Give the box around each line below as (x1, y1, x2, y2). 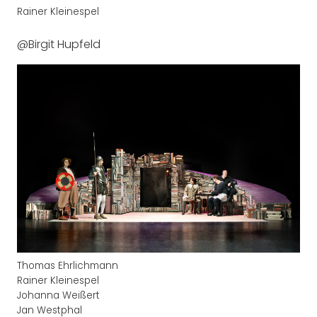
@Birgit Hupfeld (17, 36, 100, 53)
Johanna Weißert (17, 289, 100, 303)
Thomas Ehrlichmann (17, 259, 118, 273)
